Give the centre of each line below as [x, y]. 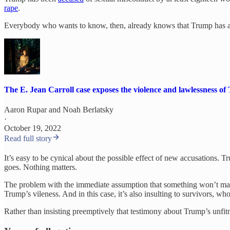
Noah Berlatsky [88, 110]
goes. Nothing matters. [41, 167]
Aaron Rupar [25, 110]
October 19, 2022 [33, 128]
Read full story [28, 139]
